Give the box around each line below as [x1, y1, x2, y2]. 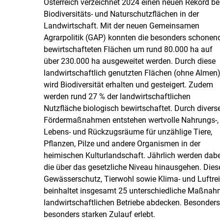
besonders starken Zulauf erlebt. [43, 209, 155, 219]
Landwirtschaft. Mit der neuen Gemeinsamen [43, 21, 199, 30]
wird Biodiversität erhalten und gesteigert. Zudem [43, 80, 213, 89]
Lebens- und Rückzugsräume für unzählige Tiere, [43, 127, 212, 137]
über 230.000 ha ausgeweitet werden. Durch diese [43, 56, 216, 66]
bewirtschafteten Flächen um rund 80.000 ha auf [43, 44, 213, 54]
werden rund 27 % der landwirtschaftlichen [43, 91, 191, 101]
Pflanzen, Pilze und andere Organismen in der [43, 138, 200, 148]
